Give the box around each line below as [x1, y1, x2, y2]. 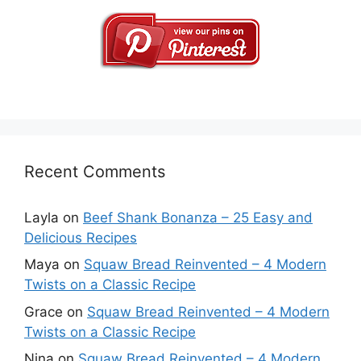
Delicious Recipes [24, 229, 137, 246]
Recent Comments [24, 161, 165, 181]
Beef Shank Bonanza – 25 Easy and [83, 209, 313, 226]
